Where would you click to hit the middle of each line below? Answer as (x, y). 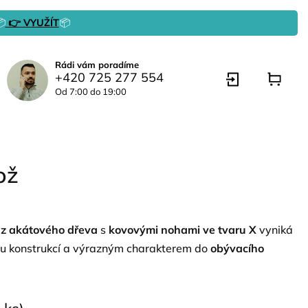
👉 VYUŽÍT (32, 23)
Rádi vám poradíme (97, 65)
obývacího (237, 248)
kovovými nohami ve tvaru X (183, 230)
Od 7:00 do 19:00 (91, 91)
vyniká (275, 230)
